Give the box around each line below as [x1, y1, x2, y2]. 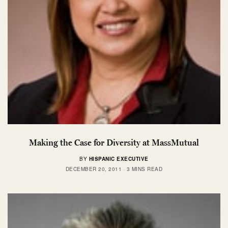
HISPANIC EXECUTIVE [89, 155, 149, 163]
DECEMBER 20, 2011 [65, 165, 122, 173]
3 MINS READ [126, 165, 163, 173]
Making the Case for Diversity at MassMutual [29, 137, 199, 148]
